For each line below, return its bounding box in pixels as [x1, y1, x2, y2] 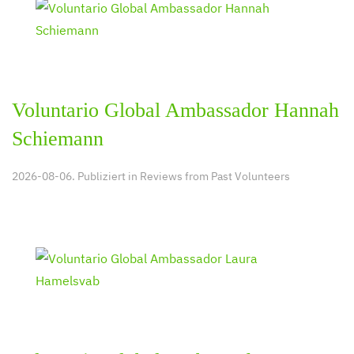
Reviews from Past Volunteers [140, 168, 290, 183]
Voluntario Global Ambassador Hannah [12, 98, 339, 122]
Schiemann [12, 126, 104, 150]
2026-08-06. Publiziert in [12, 168, 140, 183]
